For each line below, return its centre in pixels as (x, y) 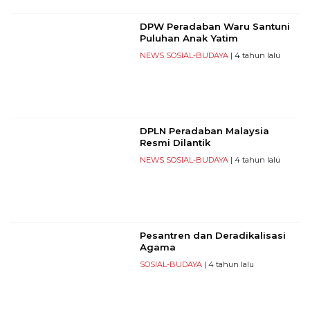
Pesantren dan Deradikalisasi (212, 235)
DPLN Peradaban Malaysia (204, 130)
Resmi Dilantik (175, 142)
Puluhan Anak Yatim (189, 38)
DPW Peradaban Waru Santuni (215, 26)
